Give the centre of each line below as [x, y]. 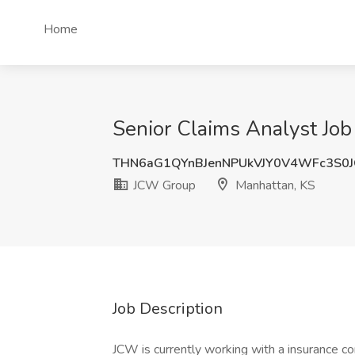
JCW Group [163, 185]
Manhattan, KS [274, 185]
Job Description [168, 309]
